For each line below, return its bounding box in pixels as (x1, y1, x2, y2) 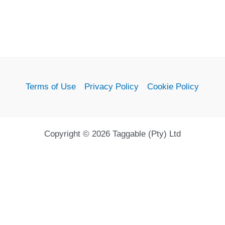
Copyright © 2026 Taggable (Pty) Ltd (44, 129, 181, 139)
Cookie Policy (147, 81, 199, 91)
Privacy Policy (84, 81, 139, 91)
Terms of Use (26, 81, 76, 91)
